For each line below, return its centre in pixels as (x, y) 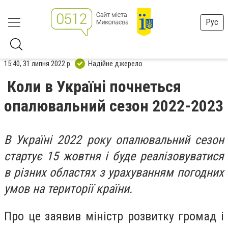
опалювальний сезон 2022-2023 (114, 106)
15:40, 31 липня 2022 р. (38, 63)
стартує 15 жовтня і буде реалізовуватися (114, 156)
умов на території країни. (68, 189)
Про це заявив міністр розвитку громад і (114, 216)
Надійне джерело (115, 63)
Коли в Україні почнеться (94, 87)
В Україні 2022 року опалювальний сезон (114, 140)
